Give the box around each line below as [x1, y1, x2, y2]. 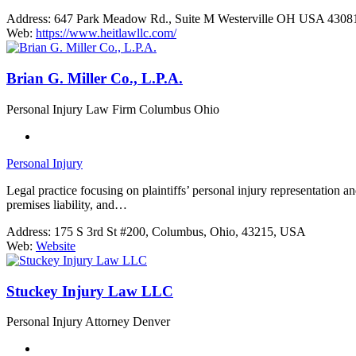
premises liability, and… [6, 197, 127, 211]
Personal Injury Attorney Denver [6, 315, 170, 329]
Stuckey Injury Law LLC [6, 282, 173, 300]
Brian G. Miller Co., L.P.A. [6, 70, 183, 87]
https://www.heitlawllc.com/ [36, 26, 176, 41]
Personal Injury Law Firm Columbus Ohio [6, 102, 219, 116]
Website [36, 238, 75, 253]
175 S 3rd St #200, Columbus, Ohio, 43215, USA [54, 224, 306, 238]
